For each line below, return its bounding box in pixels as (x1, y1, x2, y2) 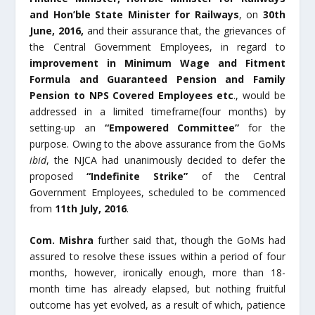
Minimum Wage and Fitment (124, 56, 285, 70)
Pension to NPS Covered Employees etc (30, 88, 234, 102)
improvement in (30, 56, 117, 70)
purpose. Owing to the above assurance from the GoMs (30, 136, 285, 150)
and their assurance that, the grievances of (84, 23, 285, 37)
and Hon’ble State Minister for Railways (30, 7, 239, 21)
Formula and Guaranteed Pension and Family (30, 72, 285, 86)
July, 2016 (77, 201, 127, 215)
